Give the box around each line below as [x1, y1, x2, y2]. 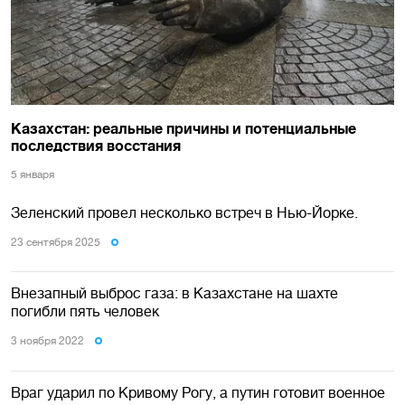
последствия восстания [11, 137, 181, 154]
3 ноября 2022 [11, 334, 84, 348]
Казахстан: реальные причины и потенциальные [11, 119, 356, 137]
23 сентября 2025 [11, 236, 100, 249]
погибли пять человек [11, 303, 159, 320]
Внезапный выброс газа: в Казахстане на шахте [11, 285, 338, 302]
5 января [11, 168, 54, 181]
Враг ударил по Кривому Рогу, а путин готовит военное [11, 383, 385, 400]
